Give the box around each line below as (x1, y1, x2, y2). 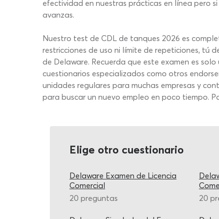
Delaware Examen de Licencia (69, 171, 176, 180)
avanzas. (43, 10, 74, 20)
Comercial (69, 180, 105, 190)
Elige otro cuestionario (69, 143, 184, 156)
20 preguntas (69, 193, 118, 203)
